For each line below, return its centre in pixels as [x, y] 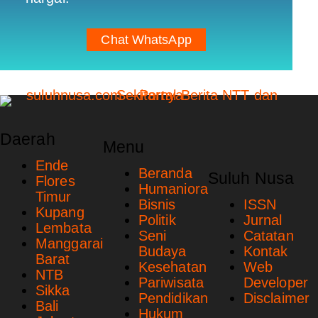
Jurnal [263, 220]
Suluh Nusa [251, 179]
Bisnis [157, 205]
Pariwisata [171, 283]
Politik [157, 220]
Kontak [265, 252]
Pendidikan [173, 298]
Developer [275, 283]
